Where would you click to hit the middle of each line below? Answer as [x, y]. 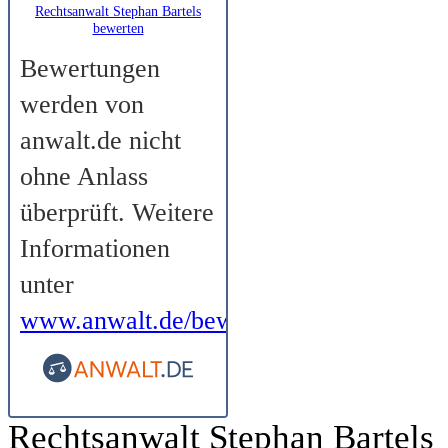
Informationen [95, 248]
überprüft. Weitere [117, 212]
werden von [82, 104]
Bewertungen [90, 68]
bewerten [118, 27]
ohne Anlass [84, 176]
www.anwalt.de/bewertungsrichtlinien [219, 320]
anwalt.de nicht [100, 140]
